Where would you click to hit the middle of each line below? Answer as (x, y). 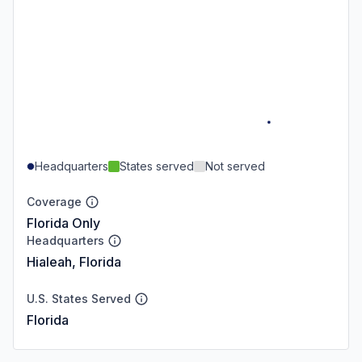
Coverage (54, 201)
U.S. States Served (79, 298)
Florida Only (63, 223)
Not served (235, 166)
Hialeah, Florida (74, 261)
